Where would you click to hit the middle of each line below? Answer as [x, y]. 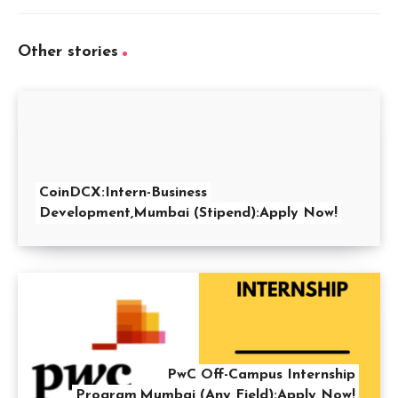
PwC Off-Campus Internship [261, 375]
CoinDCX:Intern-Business [123, 193]
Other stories [68, 52]
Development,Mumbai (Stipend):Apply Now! [188, 214]
